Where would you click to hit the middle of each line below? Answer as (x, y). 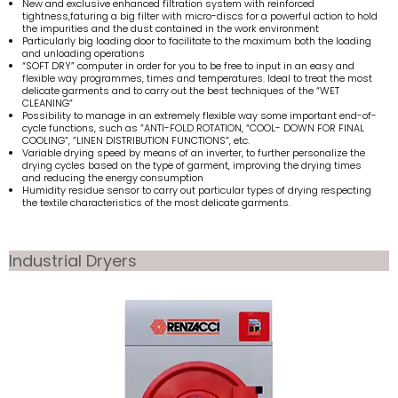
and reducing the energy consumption (113, 178)
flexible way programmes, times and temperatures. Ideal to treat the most (197, 79)
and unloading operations (84, 54)
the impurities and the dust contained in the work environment (171, 29)
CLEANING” (48, 103)
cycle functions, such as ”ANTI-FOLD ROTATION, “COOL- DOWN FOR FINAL (193, 128)
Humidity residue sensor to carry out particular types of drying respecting (197, 191)
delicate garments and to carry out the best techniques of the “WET (181, 91)
